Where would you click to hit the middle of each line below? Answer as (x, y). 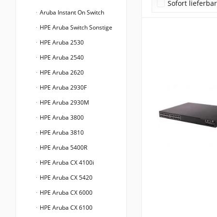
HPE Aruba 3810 (61, 133)
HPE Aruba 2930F (62, 88)
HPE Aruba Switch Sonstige (75, 28)
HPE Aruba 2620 (61, 73)
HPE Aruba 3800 (61, 118)
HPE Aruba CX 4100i (66, 163)
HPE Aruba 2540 (61, 58)
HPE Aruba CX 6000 (65, 193)
